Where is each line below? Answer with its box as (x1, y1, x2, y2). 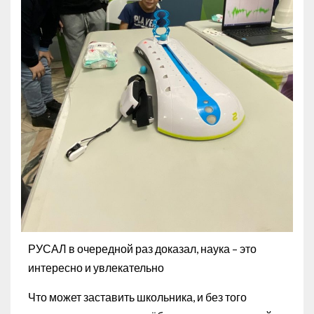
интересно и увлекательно (28, 260, 164, 274)
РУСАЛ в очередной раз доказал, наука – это (28, 241, 257, 255)
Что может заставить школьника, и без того (28, 289, 247, 303)
